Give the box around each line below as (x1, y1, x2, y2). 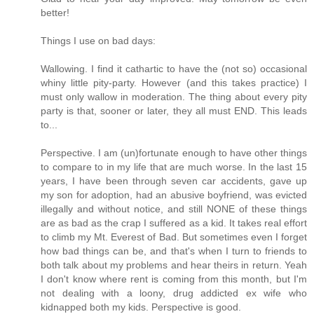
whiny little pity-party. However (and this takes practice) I (41, 77, 307, 89)
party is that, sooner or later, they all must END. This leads (41, 105, 307, 117)
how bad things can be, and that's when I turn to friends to (41, 245, 307, 257)
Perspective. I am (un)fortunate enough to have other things (41, 147, 307, 159)
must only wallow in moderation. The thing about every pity (41, 91, 307, 103)
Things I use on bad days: (41, 35, 156, 47)
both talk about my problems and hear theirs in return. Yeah (41, 259, 307, 271)
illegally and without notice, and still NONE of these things (41, 203, 307, 215)
